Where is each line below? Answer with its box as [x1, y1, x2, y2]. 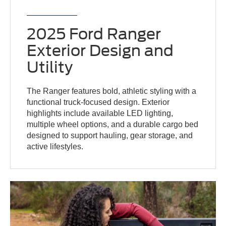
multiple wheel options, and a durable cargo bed [27, 120, 199, 129]
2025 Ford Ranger [27, 25, 161, 43]
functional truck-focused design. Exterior [27, 98, 170, 106]
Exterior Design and [27, 41, 174, 60]
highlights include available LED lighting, [27, 109, 174, 118]
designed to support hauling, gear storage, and [27, 131, 193, 140]
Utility [27, 58, 73, 76]
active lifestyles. [27, 142, 84, 151]
